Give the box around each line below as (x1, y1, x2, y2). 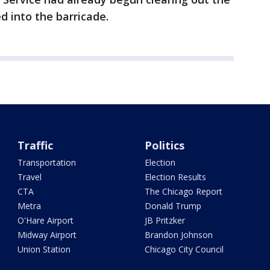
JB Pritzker (144, 215, 185, 226)
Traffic (17, 138, 54, 152)
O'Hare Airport (17, 215, 74, 226)
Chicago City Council (144, 243, 224, 255)
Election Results (144, 171, 206, 183)
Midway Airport (17, 229, 77, 240)
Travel (17, 171, 42, 183)
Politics (144, 138, 184, 152)
